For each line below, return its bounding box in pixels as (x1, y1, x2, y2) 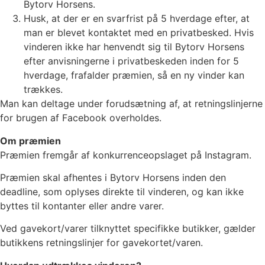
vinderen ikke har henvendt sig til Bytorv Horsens (24, 41, 244, 53)
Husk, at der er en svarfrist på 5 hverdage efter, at (24, 12, 250, 25)
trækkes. (24, 83, 63, 96)
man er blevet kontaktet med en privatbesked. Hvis (24, 27, 254, 39)
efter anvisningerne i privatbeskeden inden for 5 (24, 55, 239, 67)
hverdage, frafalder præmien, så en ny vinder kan (24, 69, 244, 82)
